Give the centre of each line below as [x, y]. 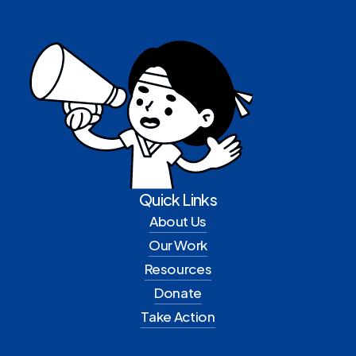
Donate [178, 293]
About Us [178, 221]
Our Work [178, 245]
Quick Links [178, 199]
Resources [178, 269]
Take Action [178, 317]
